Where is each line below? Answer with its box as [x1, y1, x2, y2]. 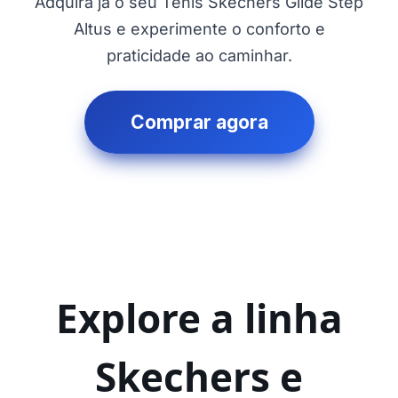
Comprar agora [130, 110, 268, 133]
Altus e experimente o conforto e [73, 19, 325, 38]
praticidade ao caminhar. [106, 45, 292, 65]
